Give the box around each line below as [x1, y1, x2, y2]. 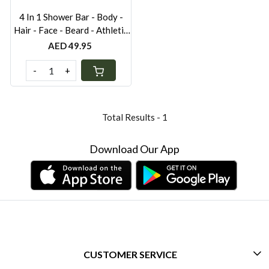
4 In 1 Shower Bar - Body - [19, 11, 123, 23]
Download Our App [89, 142, 180, 156]
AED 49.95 [47, 40, 92, 52]
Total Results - [101, 112, 162, 123]
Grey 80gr [71, 38, 92, 49]
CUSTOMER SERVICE [83, 249, 177, 261]
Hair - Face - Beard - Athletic [14, 25, 128, 36]
